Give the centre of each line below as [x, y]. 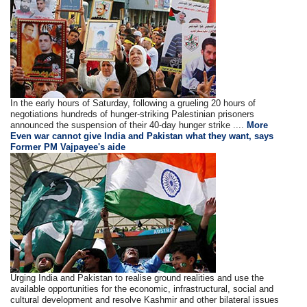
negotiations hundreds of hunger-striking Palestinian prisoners [133, 114]
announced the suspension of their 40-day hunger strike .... [129, 125]
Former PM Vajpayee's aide [68, 147]
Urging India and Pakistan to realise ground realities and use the [137, 278]
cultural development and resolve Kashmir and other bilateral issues [145, 299]
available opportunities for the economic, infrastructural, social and [142, 288]
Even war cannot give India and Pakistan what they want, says [142, 136]
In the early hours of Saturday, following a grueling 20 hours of [133, 103]
